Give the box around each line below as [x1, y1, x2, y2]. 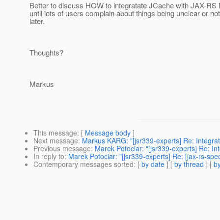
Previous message [33, 143, 91, 154]
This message [33, 128, 77, 138]
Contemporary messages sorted [33, 159, 134, 169]
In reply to [33, 151, 64, 162]
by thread [174, 159, 204, 169]
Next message [33, 136, 78, 146]
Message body [85, 128, 131, 138]
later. [29, 16, 45, 27]
